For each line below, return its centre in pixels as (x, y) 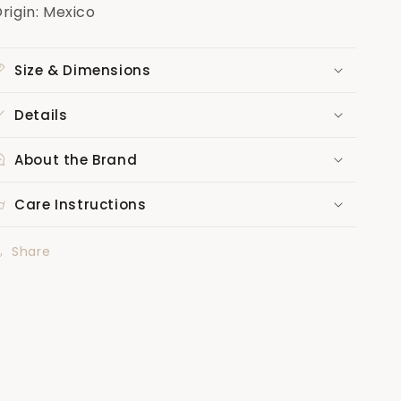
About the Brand (76, 159)
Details (41, 115)
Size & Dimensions (83, 70)
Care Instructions (81, 204)
